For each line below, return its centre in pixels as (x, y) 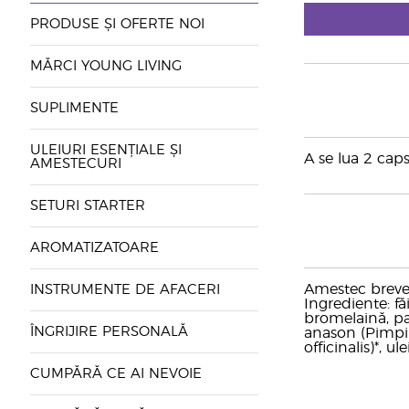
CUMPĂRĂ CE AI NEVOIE (115, 374)
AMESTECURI (75, 164)
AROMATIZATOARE (94, 248)
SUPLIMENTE (74, 108)
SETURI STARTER (87, 206)
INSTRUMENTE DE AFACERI (125, 290)
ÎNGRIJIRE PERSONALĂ (111, 332)
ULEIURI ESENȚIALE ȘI (105, 150)
